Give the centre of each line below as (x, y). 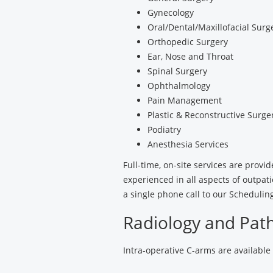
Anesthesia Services (188, 144)
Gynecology (171, 12)
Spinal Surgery (177, 71)
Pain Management (185, 100)
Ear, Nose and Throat (190, 56)
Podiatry (164, 129)
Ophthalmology (179, 86)
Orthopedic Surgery (188, 42)
